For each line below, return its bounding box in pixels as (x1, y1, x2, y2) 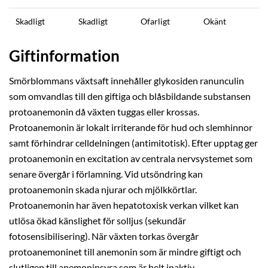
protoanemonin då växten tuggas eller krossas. (9, 106, 199, 117)
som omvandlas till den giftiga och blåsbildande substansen (9, 90, 251, 102)
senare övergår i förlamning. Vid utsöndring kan (9, 168, 203, 179)
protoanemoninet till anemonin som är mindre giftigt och (9, 246, 241, 257)
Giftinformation (9, 45, 120, 65)
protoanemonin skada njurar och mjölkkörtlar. (9, 184, 197, 195)
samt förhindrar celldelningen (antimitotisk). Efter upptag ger (9, 137, 258, 148)
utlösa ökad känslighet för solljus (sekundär (9, 215, 186, 226)
